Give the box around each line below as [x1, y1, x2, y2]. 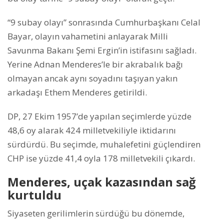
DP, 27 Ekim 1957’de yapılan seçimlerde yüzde [7, 110, 191, 122]
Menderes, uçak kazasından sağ [7, 173, 196, 190]
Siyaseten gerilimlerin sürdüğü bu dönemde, [7, 207, 184, 219]
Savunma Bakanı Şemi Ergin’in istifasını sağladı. [7, 44, 196, 56]
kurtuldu [7, 186, 61, 203]
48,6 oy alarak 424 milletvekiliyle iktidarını [7, 124, 176, 136]
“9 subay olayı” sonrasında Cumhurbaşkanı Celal [7, 16, 200, 28]
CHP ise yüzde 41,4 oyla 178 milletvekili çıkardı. [7, 152, 195, 164]
